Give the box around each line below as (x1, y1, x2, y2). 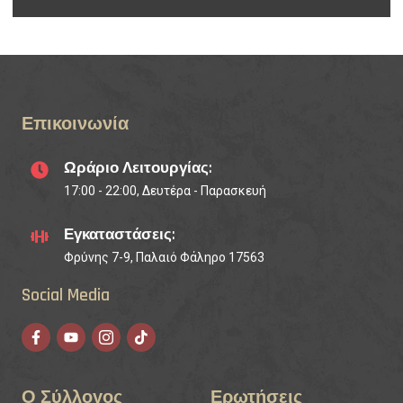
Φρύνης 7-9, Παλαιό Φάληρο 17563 (64, 249, 264, 264)
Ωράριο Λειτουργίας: (64, 157, 212, 178)
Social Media (22, 282, 110, 307)
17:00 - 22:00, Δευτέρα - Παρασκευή (64, 183, 266, 198)
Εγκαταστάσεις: (64, 224, 175, 245)
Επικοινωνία (22, 112, 129, 136)
